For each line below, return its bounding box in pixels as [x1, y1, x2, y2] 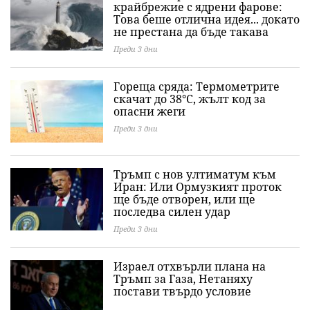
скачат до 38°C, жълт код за [113, 91, 266, 107]
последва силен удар [113, 204, 230, 220]
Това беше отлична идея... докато [113, 12, 300, 28]
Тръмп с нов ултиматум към [113, 167, 276, 183]
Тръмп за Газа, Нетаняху [113, 271, 253, 287]
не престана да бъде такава [113, 24, 268, 40]
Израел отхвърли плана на [113, 259, 266, 275]
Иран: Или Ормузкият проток [113, 179, 282, 195]
